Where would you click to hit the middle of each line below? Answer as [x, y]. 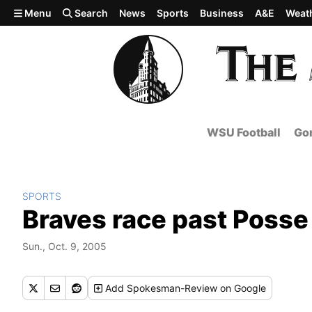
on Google [242, 288]
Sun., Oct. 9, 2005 [64, 246]
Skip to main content [61, 12]
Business [222, 13]
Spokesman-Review [172, 288]
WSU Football [244, 132]
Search [91, 13]
